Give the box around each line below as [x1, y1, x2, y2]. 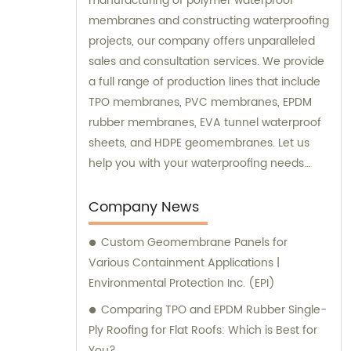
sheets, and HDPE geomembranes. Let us [89, 133, 309, 152]
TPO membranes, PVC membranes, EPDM [89, 92, 312, 111]
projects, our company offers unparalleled [89, 31, 315, 50]
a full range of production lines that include [89, 72, 320, 91]
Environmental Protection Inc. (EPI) [89, 273, 275, 292]
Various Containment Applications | [89, 253, 280, 272]
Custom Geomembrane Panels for [101, 233, 288, 251]
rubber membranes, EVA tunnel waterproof [89, 113, 321, 132]
